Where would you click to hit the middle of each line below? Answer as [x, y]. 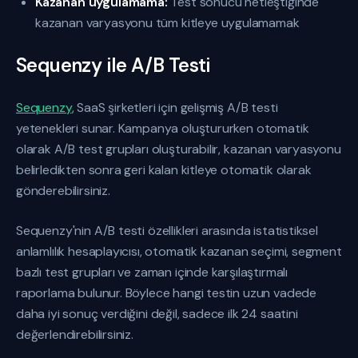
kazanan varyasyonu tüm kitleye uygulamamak [167, 23]
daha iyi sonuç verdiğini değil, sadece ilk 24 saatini [157, 314]
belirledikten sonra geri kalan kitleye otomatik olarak [164, 170]
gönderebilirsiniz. [63, 191]
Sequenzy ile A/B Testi [113, 65]
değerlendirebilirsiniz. [75, 334]
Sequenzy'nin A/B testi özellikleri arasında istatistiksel [167, 231]
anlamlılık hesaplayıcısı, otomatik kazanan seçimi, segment [179, 251]
